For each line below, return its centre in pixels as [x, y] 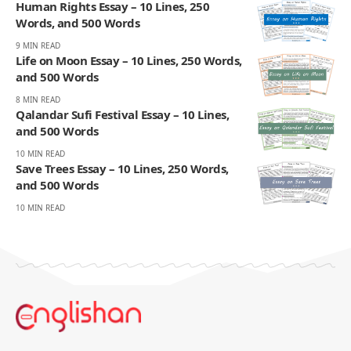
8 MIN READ [38, 100]
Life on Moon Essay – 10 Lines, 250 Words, [129, 61]
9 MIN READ [38, 46]
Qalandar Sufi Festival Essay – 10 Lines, [122, 115]
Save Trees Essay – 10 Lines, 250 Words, [122, 169]
